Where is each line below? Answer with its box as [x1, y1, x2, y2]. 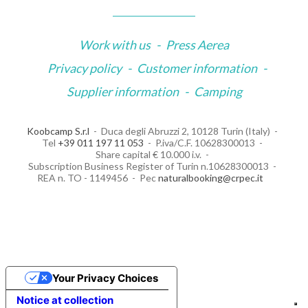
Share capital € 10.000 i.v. [95, 148, 201, 160]
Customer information [136, 60, 257, 76]
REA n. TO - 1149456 [36, 171, 128, 184]
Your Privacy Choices [52, 271, 158, 285]
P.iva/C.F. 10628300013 [155, 136, 255, 148]
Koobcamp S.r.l [26, 124, 89, 137]
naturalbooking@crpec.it [157, 171, 263, 184]
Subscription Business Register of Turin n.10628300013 [27, 159, 269, 172]
